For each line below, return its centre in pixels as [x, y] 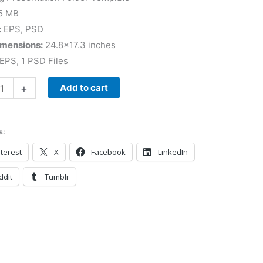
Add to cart [84, 88]
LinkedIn [173, 152]
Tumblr [57, 176]
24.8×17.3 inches [79, 45]
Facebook [108, 152]
